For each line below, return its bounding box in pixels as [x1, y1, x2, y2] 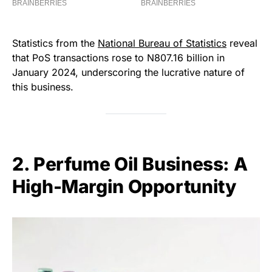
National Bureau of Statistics [98, 36, 226, 49]
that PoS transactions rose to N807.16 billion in [12, 51, 225, 64]
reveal [226, 36, 257, 49]
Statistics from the [12, 36, 98, 49]
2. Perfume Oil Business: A [12, 152, 248, 175]
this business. [12, 80, 73, 93]
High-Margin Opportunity [12, 175, 237, 197]
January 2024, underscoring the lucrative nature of [12, 66, 245, 78]
